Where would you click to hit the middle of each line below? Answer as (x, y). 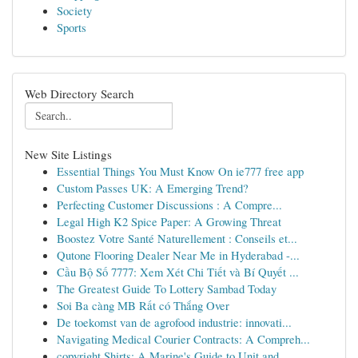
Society (74, 10)
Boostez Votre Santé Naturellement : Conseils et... (177, 238)
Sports (72, 27)
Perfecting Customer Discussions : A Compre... (169, 205)
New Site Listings (68, 154)
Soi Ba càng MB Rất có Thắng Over (143, 305)
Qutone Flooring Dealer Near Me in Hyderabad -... (178, 255)
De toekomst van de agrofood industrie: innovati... (174, 322)
